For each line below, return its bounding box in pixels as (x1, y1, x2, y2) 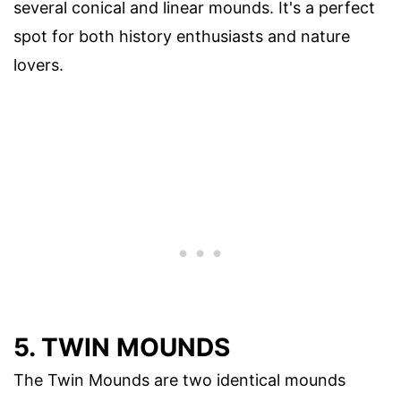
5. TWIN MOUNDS (13, 331, 230, 363)
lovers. (13, 55, 64, 74)
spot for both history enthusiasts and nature (13, 26, 350, 46)
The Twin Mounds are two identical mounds (13, 370, 346, 389)
